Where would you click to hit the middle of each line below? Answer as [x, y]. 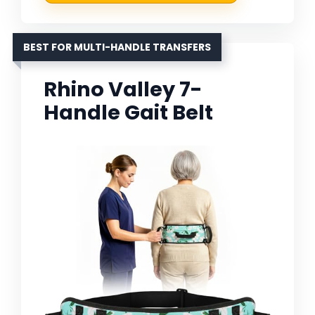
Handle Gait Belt [128, 113]
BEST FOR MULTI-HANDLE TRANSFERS [117, 47]
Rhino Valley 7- [123, 90]
